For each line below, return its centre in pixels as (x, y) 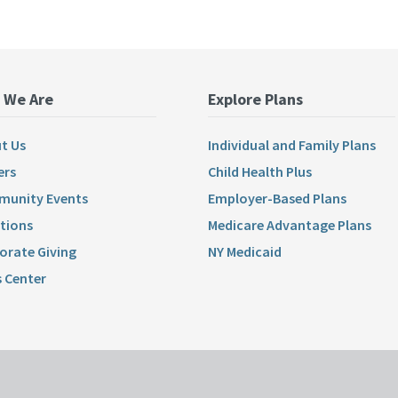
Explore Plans (255, 99)
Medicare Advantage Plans (289, 225)
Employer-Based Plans (277, 199)
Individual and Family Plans (291, 145)
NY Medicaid (244, 252)
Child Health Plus (259, 172)
